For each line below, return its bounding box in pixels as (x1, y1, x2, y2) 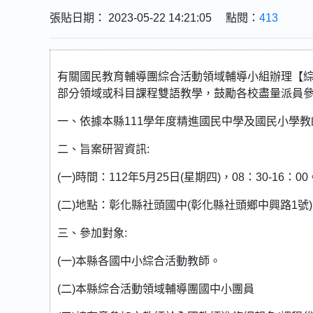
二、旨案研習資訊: (57, 143, 150, 155)
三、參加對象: (57, 227, 127, 239)
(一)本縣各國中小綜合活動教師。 (57, 255, 221, 267)
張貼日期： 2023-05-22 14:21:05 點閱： (50, 12, 259, 24)
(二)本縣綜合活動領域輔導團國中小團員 (57, 283, 254, 295)
